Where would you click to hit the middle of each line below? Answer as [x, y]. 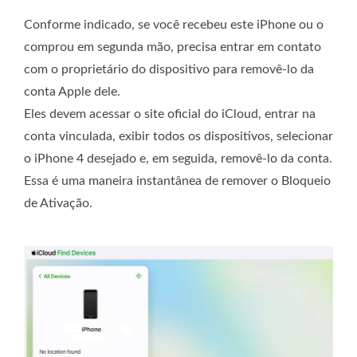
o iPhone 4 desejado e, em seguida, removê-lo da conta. [178, 159]
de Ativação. [58, 204]
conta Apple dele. [72, 92]
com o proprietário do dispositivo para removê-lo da [169, 70]
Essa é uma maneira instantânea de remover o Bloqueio [177, 181]
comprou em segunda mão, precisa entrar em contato [173, 47]
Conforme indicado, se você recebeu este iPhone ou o [174, 25]
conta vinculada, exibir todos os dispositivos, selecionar [178, 137]
